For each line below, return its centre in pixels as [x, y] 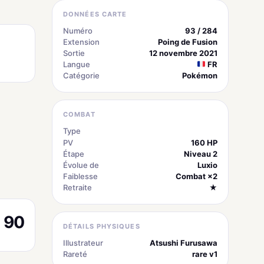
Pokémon [200, 75]
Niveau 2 [201, 154]
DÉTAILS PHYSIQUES [102, 226]
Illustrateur [83, 242]
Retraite [77, 187]
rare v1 [205, 254]
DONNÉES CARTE [95, 14]
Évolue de [81, 165]
